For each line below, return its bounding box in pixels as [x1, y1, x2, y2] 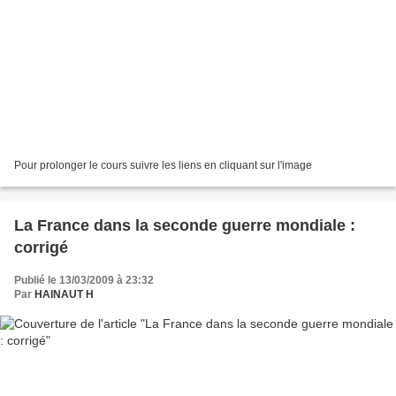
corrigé [14, 239, 68, 257]
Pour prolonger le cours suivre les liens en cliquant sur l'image [14, 159, 312, 172]
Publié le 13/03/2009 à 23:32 [14, 274, 154, 287]
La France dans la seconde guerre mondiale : [14, 217, 355, 235]
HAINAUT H [34, 288, 94, 301]
